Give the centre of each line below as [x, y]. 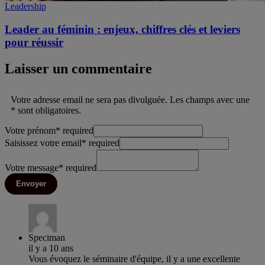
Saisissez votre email [43, 143]
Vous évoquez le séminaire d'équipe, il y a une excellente [134, 258]
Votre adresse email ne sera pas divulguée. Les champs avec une [130, 99]
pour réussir [34, 42]
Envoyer [31, 183]
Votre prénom [30, 130]
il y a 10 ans [51, 248]
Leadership [25, 7]
